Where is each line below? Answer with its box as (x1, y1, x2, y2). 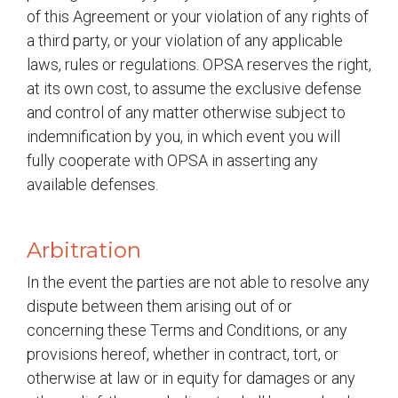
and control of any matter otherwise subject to (27, 103, 346, 122)
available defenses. (27, 175, 158, 194)
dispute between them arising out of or (27, 297, 292, 315)
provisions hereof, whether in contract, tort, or (27, 345, 338, 363)
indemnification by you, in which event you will (27, 127, 340, 146)
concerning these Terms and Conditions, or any (27, 321, 347, 339)
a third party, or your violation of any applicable (27, 31, 343, 50)
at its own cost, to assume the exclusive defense (27, 79, 362, 98)
